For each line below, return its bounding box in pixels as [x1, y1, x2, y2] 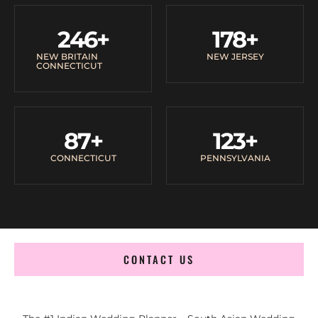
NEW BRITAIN [36, 50, 98, 62]
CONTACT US [124, 251, 194, 267]
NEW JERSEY [206, 50, 264, 62]
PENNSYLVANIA [199, 152, 270, 163]
